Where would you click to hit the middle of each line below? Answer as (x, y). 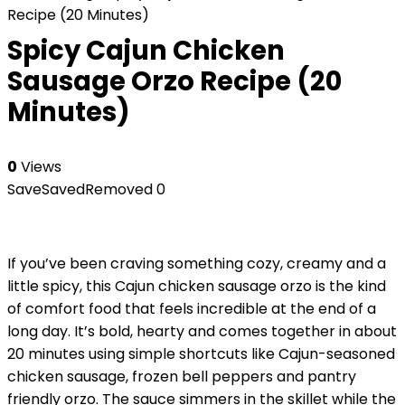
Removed (119, 189)
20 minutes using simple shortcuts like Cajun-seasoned (201, 354)
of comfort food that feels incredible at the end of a (192, 309)
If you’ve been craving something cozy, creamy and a (197, 264)
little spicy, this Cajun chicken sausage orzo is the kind (197, 286)
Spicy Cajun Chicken (146, 51)
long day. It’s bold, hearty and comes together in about (202, 331)
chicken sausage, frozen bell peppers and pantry (182, 377)
